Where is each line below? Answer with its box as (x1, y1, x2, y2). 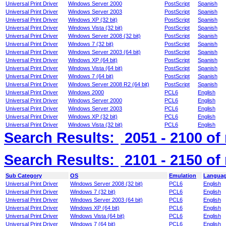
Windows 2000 (68, 89, 104, 95)
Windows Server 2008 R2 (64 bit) (68, 81, 149, 87)
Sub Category (6, 173, 42, 179)
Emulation (169, 173, 196, 179)
